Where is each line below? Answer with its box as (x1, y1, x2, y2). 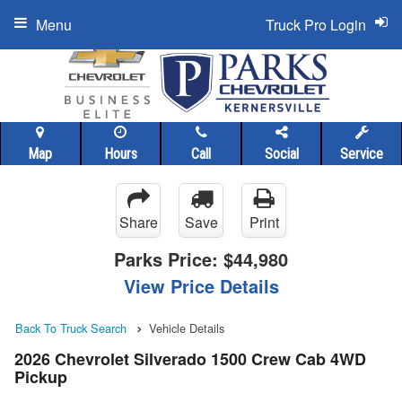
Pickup (14, 365, 67, 389)
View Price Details (123, 273, 279, 299)
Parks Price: (114, 246, 223, 272)
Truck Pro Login (266, 14, 366, 35)
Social (264, 145, 299, 162)
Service (340, 145, 384, 162)
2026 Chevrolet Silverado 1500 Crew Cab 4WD (14, 347, 366, 371)
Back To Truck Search (15, 319, 127, 336)
